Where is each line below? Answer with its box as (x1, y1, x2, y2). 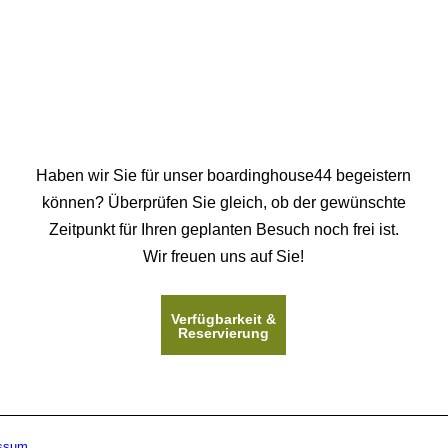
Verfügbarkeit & (171, 311, 277, 327)
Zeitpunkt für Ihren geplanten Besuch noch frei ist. (48, 221, 399, 238)
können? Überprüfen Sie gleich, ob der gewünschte (41, 194, 406, 211)
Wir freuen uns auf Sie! (143, 248, 305, 265)
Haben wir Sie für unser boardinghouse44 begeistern (36, 167, 412, 184)
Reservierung (178, 325, 270, 341)
